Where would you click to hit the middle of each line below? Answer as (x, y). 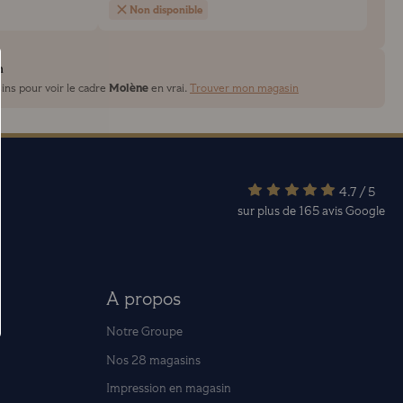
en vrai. (169, 88)
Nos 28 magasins (153, 360)
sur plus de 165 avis (291, 210)
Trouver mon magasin (244, 88)
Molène (129, 88)
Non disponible (166, 9)
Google (365, 210)
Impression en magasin (168, 389)
